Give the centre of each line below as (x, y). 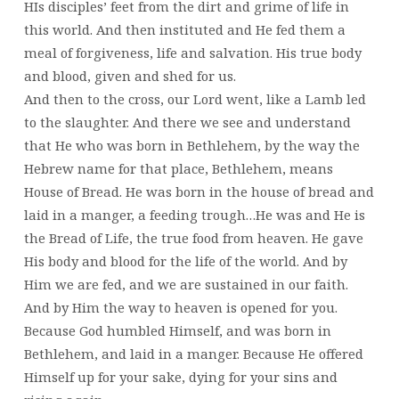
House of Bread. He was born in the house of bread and (199, 191)
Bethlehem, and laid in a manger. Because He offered (193, 353)
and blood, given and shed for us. (130, 75)
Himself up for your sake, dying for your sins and (180, 376)
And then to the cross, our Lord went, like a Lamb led (195, 98)
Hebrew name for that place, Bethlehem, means (178, 168)
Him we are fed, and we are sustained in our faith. (186, 284)
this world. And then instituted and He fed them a (184, 29)
